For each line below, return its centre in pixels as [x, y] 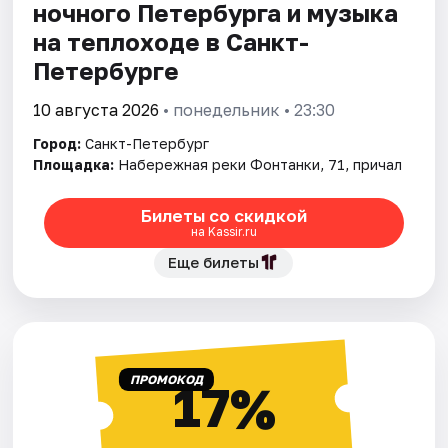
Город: [57, 143]
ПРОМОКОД [166, 379]
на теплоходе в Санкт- [171, 41]
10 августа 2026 [96, 109]
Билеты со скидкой [223, 216]
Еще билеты [214, 261]
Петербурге [106, 70]
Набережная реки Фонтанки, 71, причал [260, 164]
